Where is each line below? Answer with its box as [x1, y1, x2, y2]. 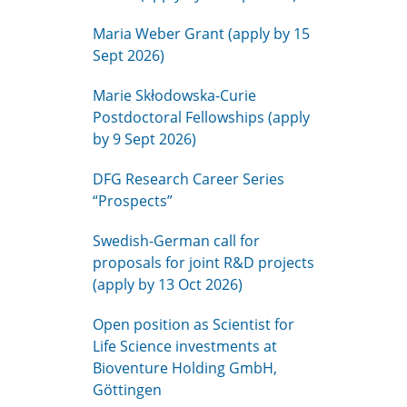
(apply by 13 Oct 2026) [93, 274, 243, 294]
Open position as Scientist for [93, 314, 294, 334]
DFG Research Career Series [93, 169, 284, 189]
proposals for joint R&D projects [93, 253, 314, 273]
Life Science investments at [93, 336, 277, 356]
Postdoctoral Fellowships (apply [93, 107, 310, 127]
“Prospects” [93, 191, 173, 211]
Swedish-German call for [93, 231, 260, 251]
